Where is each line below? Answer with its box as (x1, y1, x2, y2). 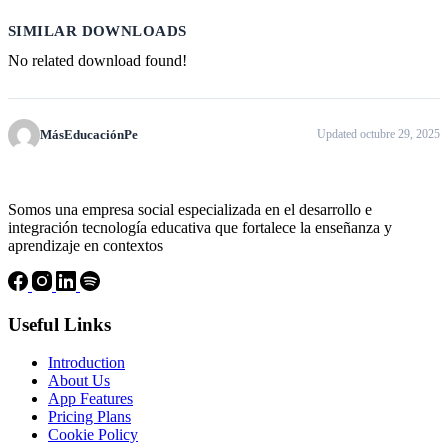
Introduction (48, 354, 125, 372)
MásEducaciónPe (40, 126, 138, 142)
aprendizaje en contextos (8, 236, 163, 254)
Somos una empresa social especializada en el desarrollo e (8, 200, 372, 218)
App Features (48, 390, 133, 408)
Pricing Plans (48, 408, 131, 426)
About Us (48, 372, 110, 390)
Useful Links (8, 313, 111, 335)
